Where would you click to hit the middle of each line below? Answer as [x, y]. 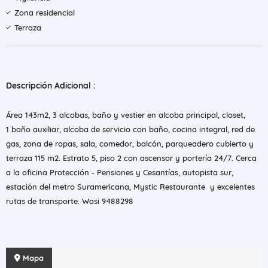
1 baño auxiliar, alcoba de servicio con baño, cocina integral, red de [130, 129]
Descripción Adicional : [51, 86]
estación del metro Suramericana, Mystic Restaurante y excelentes [130, 187]
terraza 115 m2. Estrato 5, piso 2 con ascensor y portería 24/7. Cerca [131, 158]
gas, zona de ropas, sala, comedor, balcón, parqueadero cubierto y [130, 144]
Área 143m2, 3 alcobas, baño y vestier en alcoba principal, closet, [126, 115]
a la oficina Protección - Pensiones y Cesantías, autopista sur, [120, 172]
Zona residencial [45, 13]
